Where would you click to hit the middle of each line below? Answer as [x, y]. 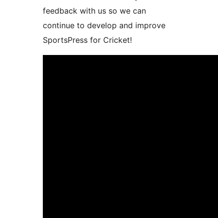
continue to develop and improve [104, 26]
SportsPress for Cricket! [87, 40]
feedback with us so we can [94, 11]
